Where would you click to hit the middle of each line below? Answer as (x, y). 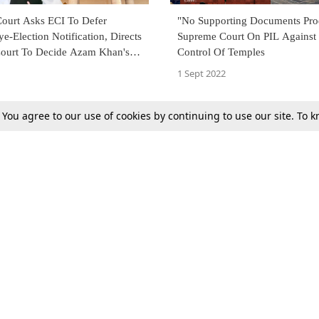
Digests (32, 297)
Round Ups (187, 297)
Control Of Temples (221, 52)
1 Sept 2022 (202, 74)
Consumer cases (199, 273)
